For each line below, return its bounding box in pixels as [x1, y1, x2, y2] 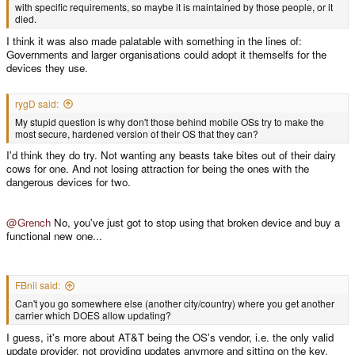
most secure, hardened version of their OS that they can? [15, 126, 258, 140]
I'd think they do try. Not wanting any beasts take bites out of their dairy [6, 147, 336, 163]
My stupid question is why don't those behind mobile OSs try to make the [15, 114, 324, 128]
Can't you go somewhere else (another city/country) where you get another [15, 296, 334, 311]
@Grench [6, 215, 51, 231]
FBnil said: [15, 278, 60, 292]
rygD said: [15, 96, 59, 110]
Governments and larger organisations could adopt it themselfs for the [6, 47, 326, 63]
